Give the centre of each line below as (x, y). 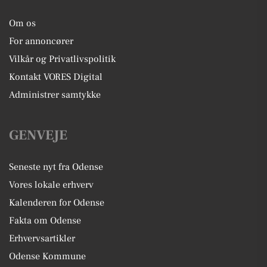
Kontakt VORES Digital (56, 77)
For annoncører (41, 41)
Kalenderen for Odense (57, 203)
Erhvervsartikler (42, 238)
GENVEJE (38, 135)
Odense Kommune (47, 256)
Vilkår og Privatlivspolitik (62, 59)
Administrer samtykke (55, 95)
